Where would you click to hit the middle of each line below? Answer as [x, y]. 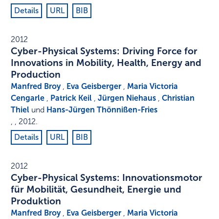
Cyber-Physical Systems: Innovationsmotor [107, 178]
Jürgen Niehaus [127, 98]
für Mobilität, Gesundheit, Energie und [96, 190]
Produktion [36, 201]
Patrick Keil [71, 98]
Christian [178, 98]
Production [36, 75]
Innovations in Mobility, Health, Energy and [106, 63]
